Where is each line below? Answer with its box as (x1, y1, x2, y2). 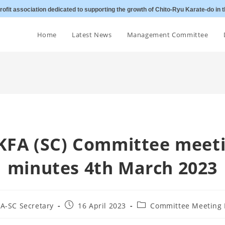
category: (136, 209, 170, 219)
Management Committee (127, 30, 208, 39)
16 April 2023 (78, 201, 127, 210)
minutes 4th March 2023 (7, 156, 218, 179)
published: (64, 209, 103, 219)
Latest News (71, 30, 112, 39)
